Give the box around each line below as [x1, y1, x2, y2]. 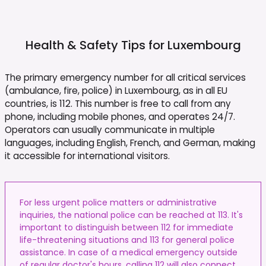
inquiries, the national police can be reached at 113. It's [20, 208, 243, 221]
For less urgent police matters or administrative [20, 196, 217, 208]
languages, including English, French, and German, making [5, 136, 255, 149]
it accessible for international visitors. [5, 149, 170, 162]
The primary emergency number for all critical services [5, 71, 246, 84]
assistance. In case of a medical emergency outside [20, 246, 237, 258]
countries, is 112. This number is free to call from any [5, 97, 231, 110]
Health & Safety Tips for [25, 36, 164, 53]
